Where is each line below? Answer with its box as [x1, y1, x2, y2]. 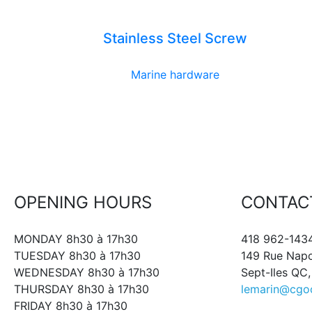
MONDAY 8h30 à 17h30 [14, 231, 138, 246]
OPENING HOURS [14, 192, 152, 212]
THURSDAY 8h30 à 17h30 [14, 281, 149, 296]
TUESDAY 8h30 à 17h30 [14, 248, 141, 263]
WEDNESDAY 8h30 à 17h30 [14, 265, 159, 279]
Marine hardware [130, 67, 219, 81]
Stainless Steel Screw [102, 29, 247, 47]
